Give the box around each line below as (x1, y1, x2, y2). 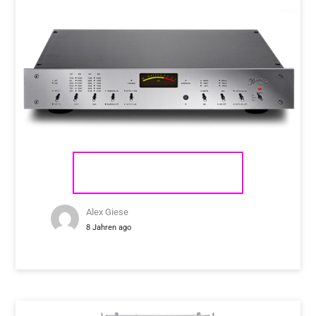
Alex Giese (86, 207, 129, 218)
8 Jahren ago (86, 222, 132, 233)
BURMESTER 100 (114, 166, 202, 180)
